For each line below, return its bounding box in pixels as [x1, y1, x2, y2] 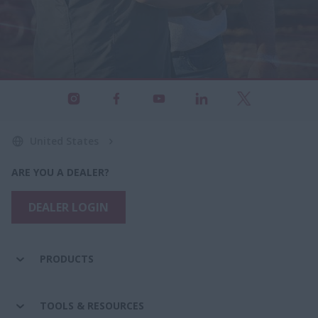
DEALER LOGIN [28, 199, 109, 215]
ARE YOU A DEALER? [11, 165, 109, 179]
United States [30, 133, 99, 148]
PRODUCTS [40, 251, 94, 265]
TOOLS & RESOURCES [40, 298, 144, 312]
